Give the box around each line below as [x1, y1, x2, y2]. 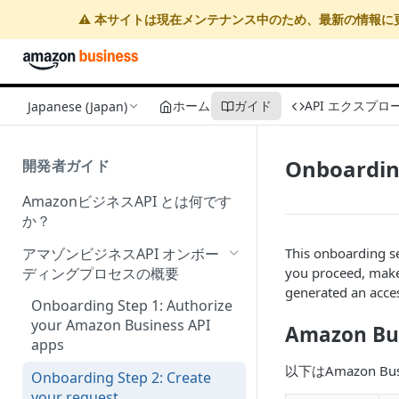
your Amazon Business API [31, 315, 210, 336]
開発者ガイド [22, 156, 110, 175]
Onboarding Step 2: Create [31, 368, 211, 388]
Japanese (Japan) [28, 97, 127, 115]
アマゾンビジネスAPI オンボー [22, 243, 219, 264]
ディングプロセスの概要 [22, 263, 179, 283]
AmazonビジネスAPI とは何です [22, 191, 232, 211]
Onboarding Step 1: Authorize [31, 296, 232, 316]
